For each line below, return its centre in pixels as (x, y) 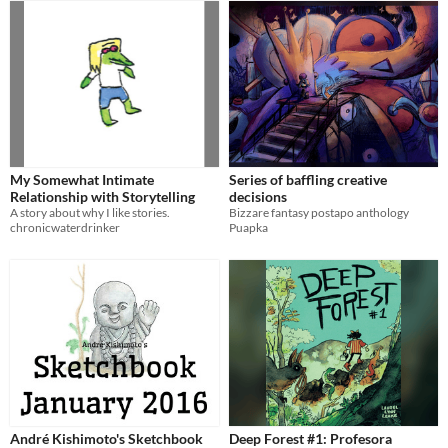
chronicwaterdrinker (65, 228)
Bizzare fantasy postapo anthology (319, 213)
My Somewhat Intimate (82, 180)
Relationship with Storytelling (102, 197)
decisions (258, 197)
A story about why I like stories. (90, 213)
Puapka (248, 228)
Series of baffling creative (308, 180)
